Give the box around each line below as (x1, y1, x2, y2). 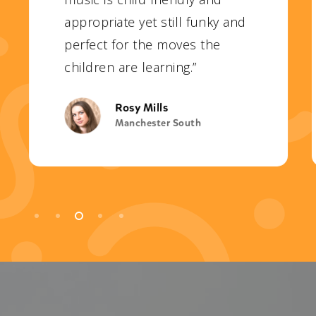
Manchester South (115, 116, 201, 130)
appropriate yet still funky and (64, 13, 246, 30)
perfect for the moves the (64, 35, 221, 53)
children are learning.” (64, 58, 197, 75)
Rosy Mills (115, 99, 168, 115)
